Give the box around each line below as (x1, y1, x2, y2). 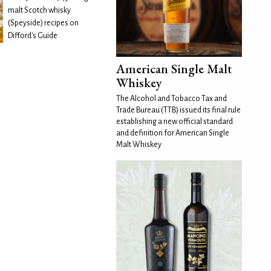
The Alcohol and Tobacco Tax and (116, 94, 227, 103)
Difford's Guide (8, 31, 58, 40)
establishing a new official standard (116, 117, 233, 126)
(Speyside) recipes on (8, 18, 79, 27)
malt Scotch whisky (8, 5, 71, 15)
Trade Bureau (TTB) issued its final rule (116, 105, 241, 114)
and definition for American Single (116, 128, 229, 137)
